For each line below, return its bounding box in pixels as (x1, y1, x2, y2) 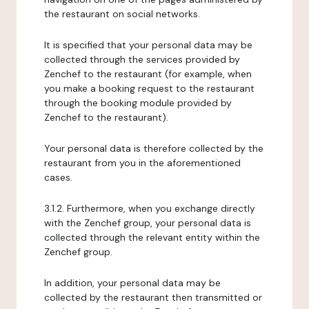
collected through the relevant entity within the (44, 231, 260, 243)
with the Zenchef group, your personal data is (44, 217, 251, 229)
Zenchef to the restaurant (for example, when (44, 68, 252, 80)
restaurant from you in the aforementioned (44, 157, 241, 169)
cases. (44, 171, 72, 183)
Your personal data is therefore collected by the (44, 142, 263, 154)
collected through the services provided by (44, 53, 240, 66)
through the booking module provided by (44, 97, 232, 109)
